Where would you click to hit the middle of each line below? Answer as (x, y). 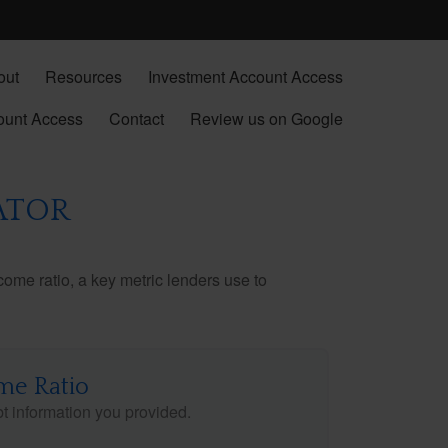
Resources (83, 77)
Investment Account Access (245, 77)
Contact (136, 118)
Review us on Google (266, 118)
